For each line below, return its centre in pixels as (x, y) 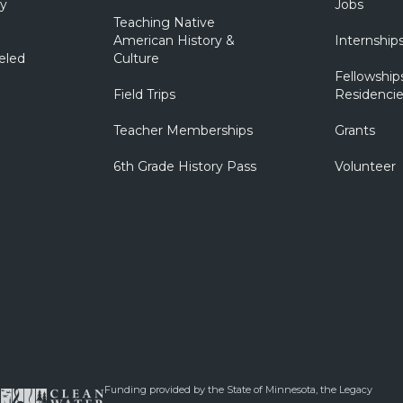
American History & (174, 40)
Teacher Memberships (183, 130)
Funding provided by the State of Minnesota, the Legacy (238, 390)
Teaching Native (164, 22)
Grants (354, 130)
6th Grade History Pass (184, 166)
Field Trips (144, 94)
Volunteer (365, 166)
